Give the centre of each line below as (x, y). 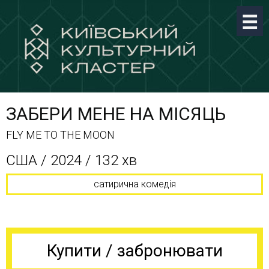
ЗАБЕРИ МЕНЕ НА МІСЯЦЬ (116, 114)
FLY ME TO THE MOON (60, 135)
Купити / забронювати (134, 251)
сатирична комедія (134, 184)
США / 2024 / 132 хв (71, 160)
